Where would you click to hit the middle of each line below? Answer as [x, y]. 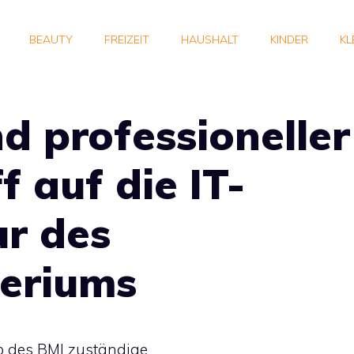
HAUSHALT [210, 40]
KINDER [289, 40]
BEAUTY [51, 40]
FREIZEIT [127, 40]
